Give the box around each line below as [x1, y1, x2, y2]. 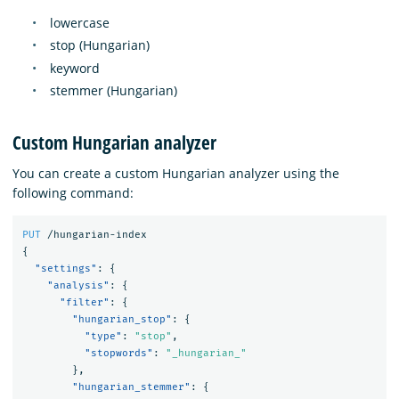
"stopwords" [84, 346, 153, 359]
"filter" [59, 296, 110, 308]
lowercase [50, 13, 110, 31]
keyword [50, 59, 100, 77]
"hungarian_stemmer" [71, 380, 191, 393]
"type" [84, 330, 122, 342]
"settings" [34, 262, 97, 274]
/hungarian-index [46, 228, 147, 240]
